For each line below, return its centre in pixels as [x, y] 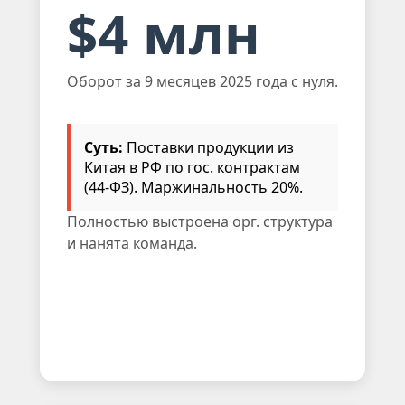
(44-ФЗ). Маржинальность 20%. [193, 187]
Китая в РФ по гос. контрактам [192, 167]
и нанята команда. [132, 243]
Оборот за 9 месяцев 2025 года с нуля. [202, 81]
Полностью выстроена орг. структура [200, 221]
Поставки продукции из [208, 147]
